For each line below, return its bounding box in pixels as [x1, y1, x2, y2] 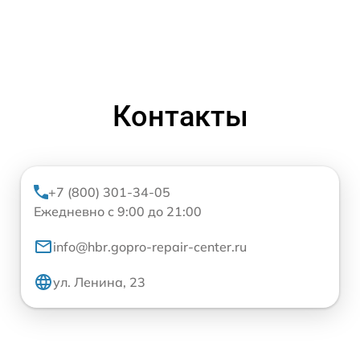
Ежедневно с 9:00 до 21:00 [34, 202, 202, 219]
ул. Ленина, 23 [53, 273, 145, 290]
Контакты [112, 99, 248, 133]
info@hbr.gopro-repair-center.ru [53, 238, 247, 255]
